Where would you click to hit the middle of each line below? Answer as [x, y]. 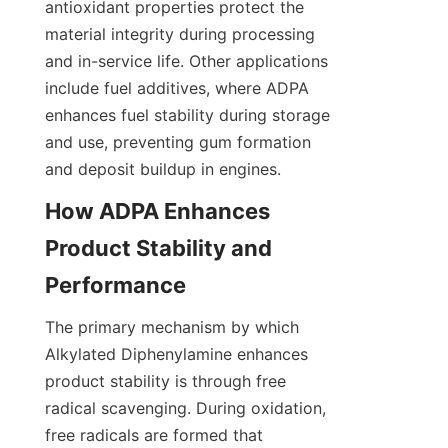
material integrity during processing [180, 34]
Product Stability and [158, 248]
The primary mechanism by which [172, 327]
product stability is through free [165, 381]
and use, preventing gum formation [178, 142]
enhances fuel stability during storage [187, 115]
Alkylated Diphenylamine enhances [176, 354]
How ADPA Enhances [157, 211]
